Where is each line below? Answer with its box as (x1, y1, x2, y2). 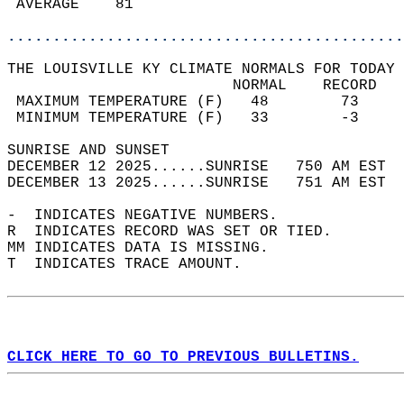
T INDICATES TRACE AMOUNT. (7, 256, 260, 272)
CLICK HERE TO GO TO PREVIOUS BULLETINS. (7, 349, 359, 365)
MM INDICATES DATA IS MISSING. (7, 240, 287, 256)
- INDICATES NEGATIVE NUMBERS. (7, 207, 296, 224)
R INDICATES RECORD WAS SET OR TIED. (7, 224, 350, 240)
